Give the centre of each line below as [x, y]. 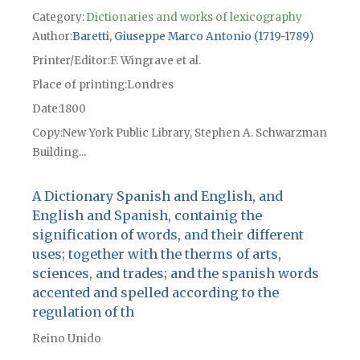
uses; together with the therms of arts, [156, 254]
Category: [58, 17]
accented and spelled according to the [155, 292]
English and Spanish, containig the [147, 215]
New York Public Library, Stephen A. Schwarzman [194, 133]
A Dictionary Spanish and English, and [157, 196]
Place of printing [78, 84]
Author [51, 36]
